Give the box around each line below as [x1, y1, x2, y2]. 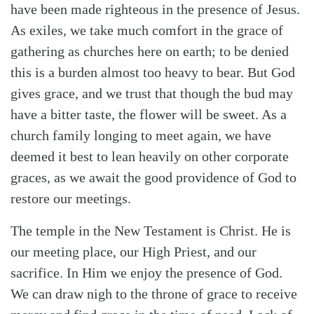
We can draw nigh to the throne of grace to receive [11, 285, 297, 301]
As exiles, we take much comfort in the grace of [11, 22, 283, 38]
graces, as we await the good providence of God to [11, 169, 296, 185]
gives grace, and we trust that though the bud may [11, 85, 293, 101]
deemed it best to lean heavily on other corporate [11, 148, 289, 164]
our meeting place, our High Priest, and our [11, 243, 257, 259]
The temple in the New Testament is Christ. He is [11, 222, 291, 238]
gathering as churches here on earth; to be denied [11, 43, 289, 59]
